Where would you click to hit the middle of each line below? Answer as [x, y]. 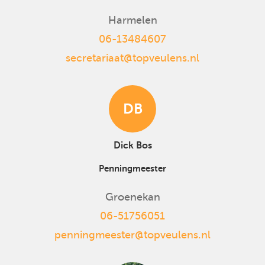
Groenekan [132, 197]
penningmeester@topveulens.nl [132, 235]
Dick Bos [132, 145]
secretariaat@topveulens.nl [132, 58]
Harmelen [132, 20]
